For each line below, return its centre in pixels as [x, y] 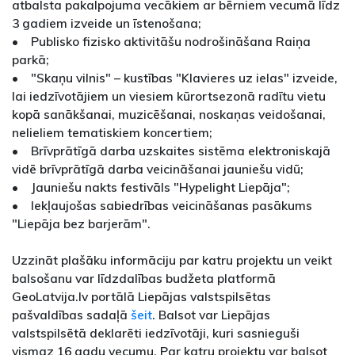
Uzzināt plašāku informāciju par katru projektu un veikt [172, 260]
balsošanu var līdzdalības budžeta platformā [144, 278]
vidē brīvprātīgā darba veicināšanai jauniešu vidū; [158, 168]
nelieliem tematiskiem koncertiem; [112, 132]
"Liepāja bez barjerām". [81, 223]
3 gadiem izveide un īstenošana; [107, 23]
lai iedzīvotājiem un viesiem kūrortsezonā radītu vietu [169, 95]
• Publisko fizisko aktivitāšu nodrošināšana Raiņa [161, 41]
